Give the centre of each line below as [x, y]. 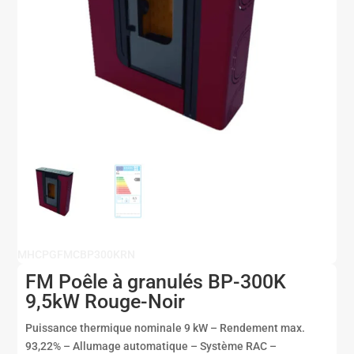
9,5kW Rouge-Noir [105, 301]
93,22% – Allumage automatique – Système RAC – [151, 346]
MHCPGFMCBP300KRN [77, 254]
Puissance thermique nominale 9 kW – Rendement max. [166, 328]
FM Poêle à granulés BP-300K [156, 281]
